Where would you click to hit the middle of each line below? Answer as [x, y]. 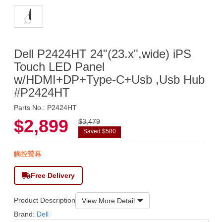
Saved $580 [100, 131]
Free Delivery [53, 175]
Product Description [45, 200]
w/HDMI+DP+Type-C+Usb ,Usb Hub [109, 79]
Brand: [25, 214]
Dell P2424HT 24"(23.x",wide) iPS [103, 54]
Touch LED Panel [59, 66]
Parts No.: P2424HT [45, 107]
